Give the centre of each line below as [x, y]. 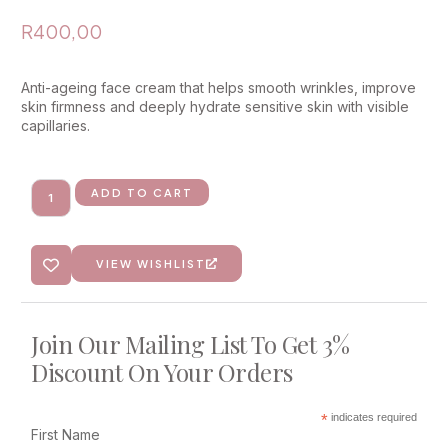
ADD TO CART [141, 193]
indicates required [372, 417]
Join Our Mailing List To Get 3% [190, 344]
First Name [65, 435]
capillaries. [55, 125]
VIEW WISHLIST [151, 264]
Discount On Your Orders [162, 372]
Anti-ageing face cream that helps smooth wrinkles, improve [218, 87]
